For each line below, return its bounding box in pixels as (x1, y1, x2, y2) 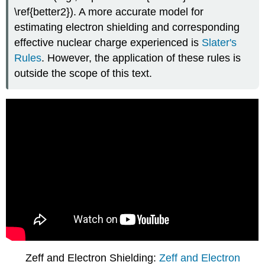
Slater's (202, 37, 237, 49)
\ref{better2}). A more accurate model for (14, 6, 204, 18)
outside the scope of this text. (14, 67, 153, 80)
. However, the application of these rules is (41, 52, 241, 64)
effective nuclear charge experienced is (14, 37, 202, 49)
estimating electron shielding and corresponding (14, 21, 240, 34)
